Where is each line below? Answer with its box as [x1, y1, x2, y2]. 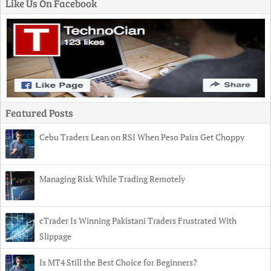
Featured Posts [5, 105, 73, 120]
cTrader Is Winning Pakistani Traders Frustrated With [39, 214, 237, 226]
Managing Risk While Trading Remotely [39, 172, 185, 184]
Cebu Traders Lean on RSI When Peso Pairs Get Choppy [39, 131, 244, 143]
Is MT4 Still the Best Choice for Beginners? [39, 256, 197, 268]
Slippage [39, 230, 71, 242]
